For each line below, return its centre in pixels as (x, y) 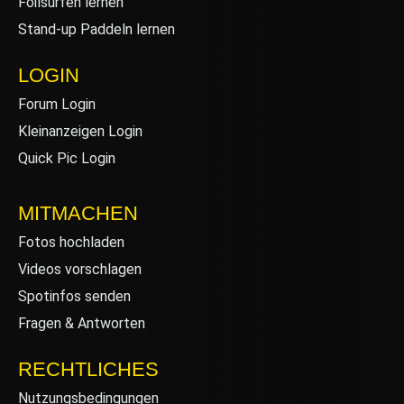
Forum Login (57, 104)
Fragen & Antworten (82, 323)
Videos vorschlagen (80, 269)
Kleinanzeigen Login (80, 131)
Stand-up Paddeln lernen (96, 29)
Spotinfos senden (74, 296)
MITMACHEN (78, 213)
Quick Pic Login (67, 158)
